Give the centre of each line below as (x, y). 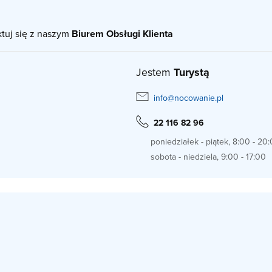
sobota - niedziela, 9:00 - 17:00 (208, 157)
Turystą (192, 73)
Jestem (155, 72)
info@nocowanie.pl (189, 97)
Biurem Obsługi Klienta (122, 34)
